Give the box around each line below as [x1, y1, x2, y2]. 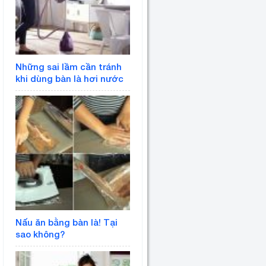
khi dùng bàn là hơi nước [15, 72, 123, 84]
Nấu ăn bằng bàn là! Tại [15, 216, 118, 227]
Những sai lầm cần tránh [15, 61, 122, 72]
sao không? [15, 228, 65, 239]
